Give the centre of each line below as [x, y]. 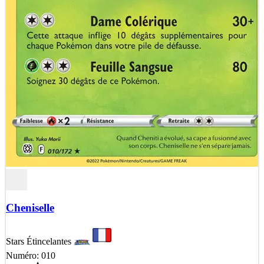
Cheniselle [30, 207]
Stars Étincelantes [38, 241]
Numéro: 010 [30, 255]
